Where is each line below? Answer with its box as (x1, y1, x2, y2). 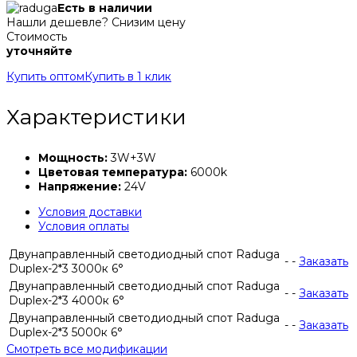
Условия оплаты (38, 219, 129, 234)
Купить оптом (6, 69, 84, 84)
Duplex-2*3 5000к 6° (9, 325, 123, 340)
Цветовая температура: (38, 165, 187, 180)
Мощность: (38, 151, 108, 166)
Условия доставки (38, 205, 142, 220)
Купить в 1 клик (84, 69, 171, 84)
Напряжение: (38, 179, 121, 194)
